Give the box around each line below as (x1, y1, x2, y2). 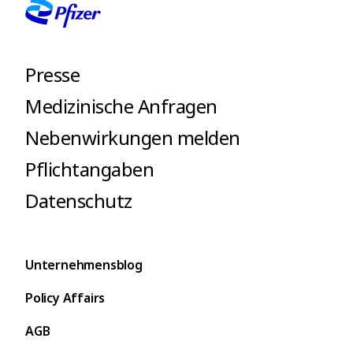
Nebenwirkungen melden (25, 124, 240, 151)
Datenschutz (25, 188, 132, 214)
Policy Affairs (25, 289, 106, 307)
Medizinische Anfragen (25, 93, 217, 120)
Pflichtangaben (25, 156, 154, 183)
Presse (25, 61, 80, 88)
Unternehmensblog (25, 256, 143, 274)
